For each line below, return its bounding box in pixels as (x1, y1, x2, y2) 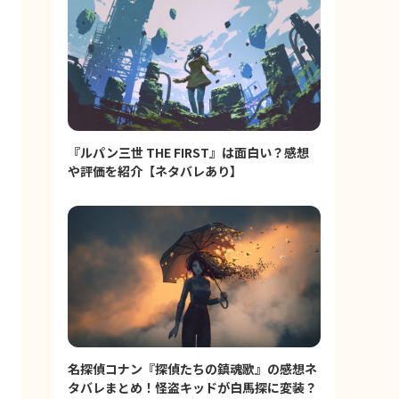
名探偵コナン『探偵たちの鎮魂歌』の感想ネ (68, 360, 317, 379)
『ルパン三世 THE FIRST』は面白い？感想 (68, 142, 309, 161)
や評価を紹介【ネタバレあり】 (68, 161, 242, 180)
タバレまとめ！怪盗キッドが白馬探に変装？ (68, 379, 317, 397)
